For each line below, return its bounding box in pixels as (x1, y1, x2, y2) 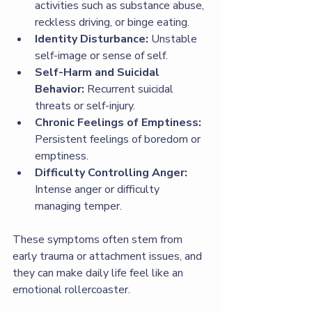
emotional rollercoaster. (13, 282, 130, 297)
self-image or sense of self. (35, 48, 168, 63)
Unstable (148, 31, 200, 47)
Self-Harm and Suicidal (35, 65, 162, 80)
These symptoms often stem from (13, 232, 185, 247)
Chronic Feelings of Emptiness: (35, 115, 201, 130)
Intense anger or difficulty (35, 182, 162, 197)
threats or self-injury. (35, 98, 135, 114)
